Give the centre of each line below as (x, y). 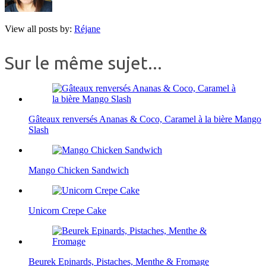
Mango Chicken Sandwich (79, 170)
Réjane (87, 29)
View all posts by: (39, 29)
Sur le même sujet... (83, 63)
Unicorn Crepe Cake (67, 211)
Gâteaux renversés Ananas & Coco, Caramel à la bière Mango (145, 119)
